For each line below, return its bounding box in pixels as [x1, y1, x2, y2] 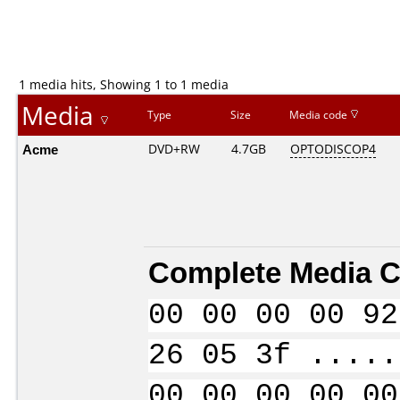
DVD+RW [148, 140, 200, 157]
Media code [289, 107, 350, 122]
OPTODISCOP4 [290, 140, 376, 157]
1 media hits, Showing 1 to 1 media [19, 76, 229, 93]
